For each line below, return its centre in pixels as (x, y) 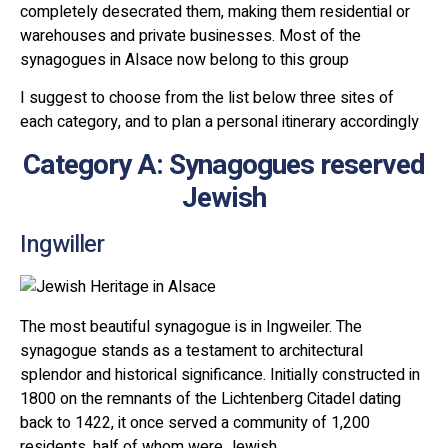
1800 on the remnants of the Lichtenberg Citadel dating (210, 398)
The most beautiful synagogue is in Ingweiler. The (191, 326)
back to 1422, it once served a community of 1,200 (195, 422)
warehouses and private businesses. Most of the (190, 36)
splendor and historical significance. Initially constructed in (220, 374)
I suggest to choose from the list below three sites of (207, 98)
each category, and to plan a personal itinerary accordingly (219, 122)
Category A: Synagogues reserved (224, 165)
